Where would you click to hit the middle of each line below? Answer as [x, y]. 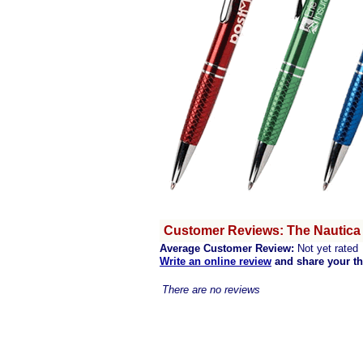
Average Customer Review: [227, 248]
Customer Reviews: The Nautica [262, 231]
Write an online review [216, 261]
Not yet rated [326, 248]
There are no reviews [211, 290]
